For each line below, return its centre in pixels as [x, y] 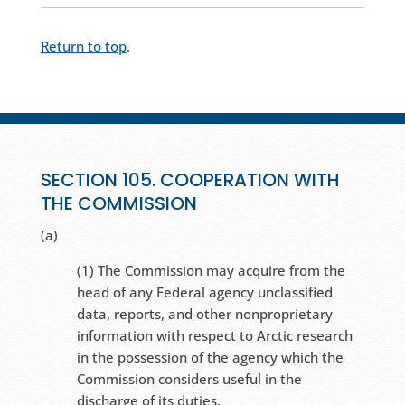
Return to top [83, 47]
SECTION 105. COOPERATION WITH [190, 180]
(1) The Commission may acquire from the [211, 271]
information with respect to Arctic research [214, 336]
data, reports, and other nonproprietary [204, 314]
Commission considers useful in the [189, 379]
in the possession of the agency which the [210, 358]
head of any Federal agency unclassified [204, 292]
